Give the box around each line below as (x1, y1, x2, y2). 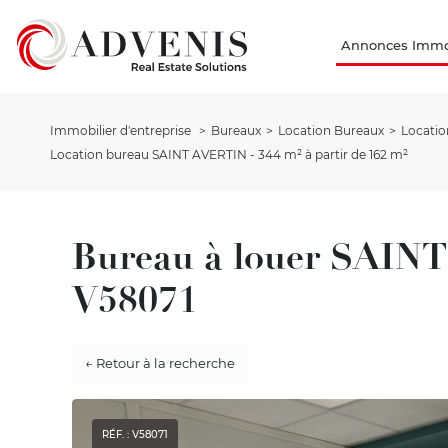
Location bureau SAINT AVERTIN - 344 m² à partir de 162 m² (50, 146, 408, 162)
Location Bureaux (278, 122, 384, 138)
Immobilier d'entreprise (50, 122, 194, 138)
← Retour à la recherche (84, 355, 235, 372)
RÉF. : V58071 (102, 427, 168, 441)
